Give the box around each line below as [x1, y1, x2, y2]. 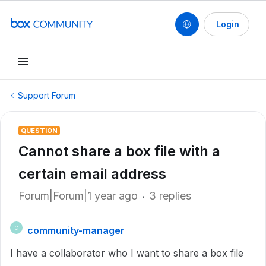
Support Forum [18, 90, 75, 100]
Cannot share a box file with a [18, 142, 220, 160]
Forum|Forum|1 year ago [18, 189, 138, 202]
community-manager [27, 224, 125, 236]
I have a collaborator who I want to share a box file [10, 247, 243, 259]
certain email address [18, 165, 166, 182]
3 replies [149, 189, 191, 202]
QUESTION [21, 126, 58, 135]
